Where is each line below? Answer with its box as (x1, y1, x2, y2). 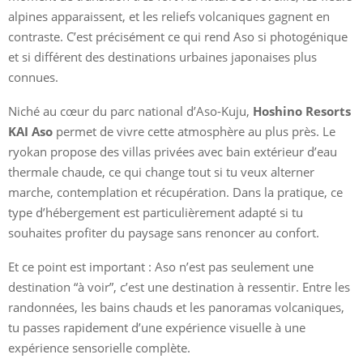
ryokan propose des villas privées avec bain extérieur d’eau (8, 143, 337, 160)
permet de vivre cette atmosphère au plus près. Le (53, 122, 335, 139)
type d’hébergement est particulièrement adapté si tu (8, 203, 303, 220)
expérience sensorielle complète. (8, 339, 190, 356)
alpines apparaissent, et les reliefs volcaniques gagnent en (8, 7, 330, 24)
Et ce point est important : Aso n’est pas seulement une (8, 258, 314, 275)
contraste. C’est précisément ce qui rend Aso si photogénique (8, 28, 348, 45)
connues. (8, 68, 58, 85)
